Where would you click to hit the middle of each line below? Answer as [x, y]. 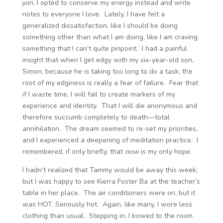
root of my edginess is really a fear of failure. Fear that [110, 83]
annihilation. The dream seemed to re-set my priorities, [110, 129]
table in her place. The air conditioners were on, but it [109, 193]
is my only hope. [166, 152]
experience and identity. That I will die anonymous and [110, 106]
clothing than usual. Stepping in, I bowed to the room [107, 216]
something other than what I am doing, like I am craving [110, 37]
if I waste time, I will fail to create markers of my [99, 94]
